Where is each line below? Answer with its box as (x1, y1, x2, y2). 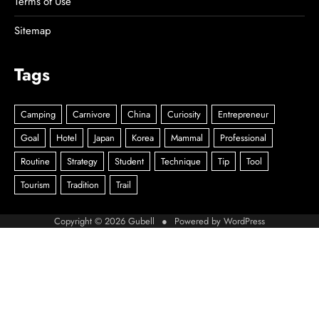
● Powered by (157, 214, 224, 229)
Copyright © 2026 (54, 214, 128, 229)
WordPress (224, 214, 265, 229)
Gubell (128, 214, 157, 229)
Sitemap (14, 23, 51, 39)
